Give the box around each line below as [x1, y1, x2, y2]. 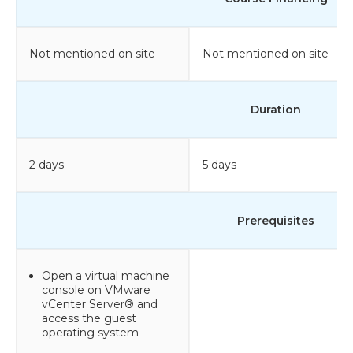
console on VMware [42, 282, 150, 297]
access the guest [42, 310, 136, 325]
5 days [203, 157, 236, 172]
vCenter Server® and [42, 296, 158, 311]
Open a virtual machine [42, 268, 169, 283]
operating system [42, 325, 139, 340]
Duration [251, 102, 301, 117]
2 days [29, 157, 64, 172]
